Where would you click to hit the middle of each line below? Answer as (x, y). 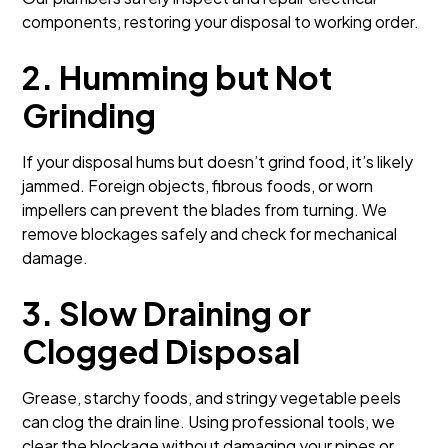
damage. (55, 257)
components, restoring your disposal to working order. (221, 21)
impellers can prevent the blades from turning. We (205, 209)
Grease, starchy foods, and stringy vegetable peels (212, 397)
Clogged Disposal (161, 351)
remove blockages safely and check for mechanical (210, 233)
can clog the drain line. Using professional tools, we (209, 421)
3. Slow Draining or (167, 313)
